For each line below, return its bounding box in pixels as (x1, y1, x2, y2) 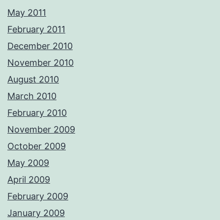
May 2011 (7, 7, 46, 18)
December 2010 (7, 41, 73, 52)
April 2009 (7, 174, 50, 185)
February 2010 (7, 108, 67, 118)
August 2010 (7, 74, 59, 85)
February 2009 (7, 191, 68, 202)
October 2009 (7, 141, 66, 152)
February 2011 (7, 24, 65, 35)
